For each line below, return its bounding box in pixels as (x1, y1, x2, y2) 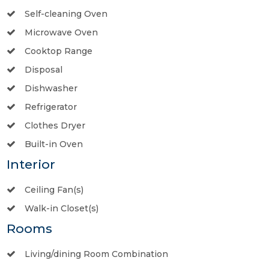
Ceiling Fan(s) (25, 184, 83, 195)
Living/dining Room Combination (25, 248, 168, 259)
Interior (7, 156, 55, 172)
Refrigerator (25, 101, 77, 112)
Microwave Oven (25, 26, 98, 38)
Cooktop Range (25, 45, 92, 56)
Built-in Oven (25, 138, 83, 150)
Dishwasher (25, 82, 77, 94)
